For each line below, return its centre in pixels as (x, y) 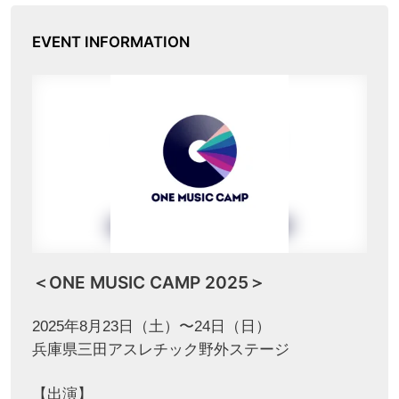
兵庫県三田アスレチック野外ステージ (160, 349)
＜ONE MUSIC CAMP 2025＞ (148, 283)
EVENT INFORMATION (110, 41)
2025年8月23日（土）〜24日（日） (151, 326)
